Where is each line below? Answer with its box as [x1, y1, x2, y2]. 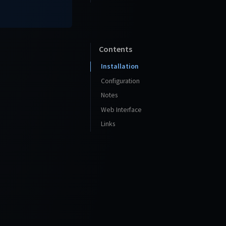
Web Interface [101, 105, 142, 114]
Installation [101, 62, 139, 71]
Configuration [101, 76, 140, 85]
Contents [99, 43, 132, 54]
